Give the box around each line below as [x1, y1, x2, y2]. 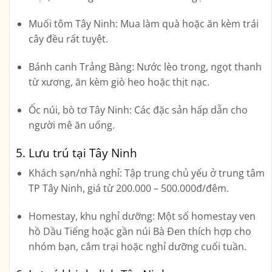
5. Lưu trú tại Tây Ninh [16, 144, 137, 161]
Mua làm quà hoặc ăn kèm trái [117, 17, 259, 31]
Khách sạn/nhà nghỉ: [28, 166, 122, 180]
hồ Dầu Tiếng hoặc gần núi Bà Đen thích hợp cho [28, 225, 251, 239]
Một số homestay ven [154, 209, 256, 223]
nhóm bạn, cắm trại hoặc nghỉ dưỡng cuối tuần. [28, 240, 246, 254]
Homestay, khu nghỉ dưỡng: [28, 209, 155, 223]
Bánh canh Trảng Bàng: [28, 60, 134, 74]
